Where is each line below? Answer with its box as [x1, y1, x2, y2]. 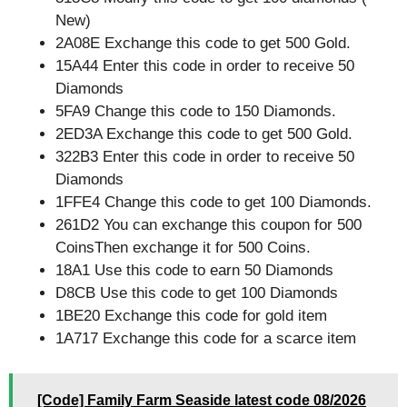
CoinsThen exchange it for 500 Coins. [55, 239, 311, 256]
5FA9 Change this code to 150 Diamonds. [55, 103, 336, 120]
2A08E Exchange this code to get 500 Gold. [55, 35, 351, 52]
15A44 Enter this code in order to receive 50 [55, 57, 354, 74]
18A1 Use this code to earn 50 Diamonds [55, 262, 333, 279]
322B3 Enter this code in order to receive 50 [55, 148, 354, 165]
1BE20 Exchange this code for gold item [55, 307, 327, 324]
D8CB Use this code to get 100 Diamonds [55, 284, 338, 302]
